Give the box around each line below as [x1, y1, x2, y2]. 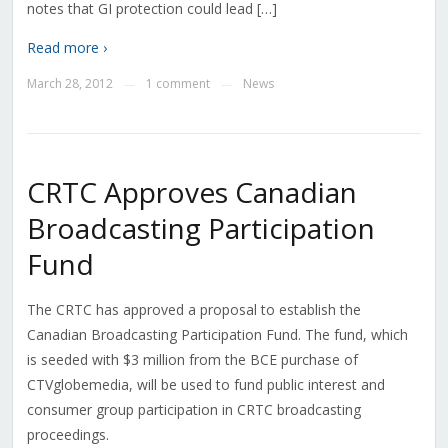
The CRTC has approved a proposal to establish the [26, 300, 361, 320]
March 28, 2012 [26, 75, 113, 93]
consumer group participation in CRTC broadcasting [26, 400, 361, 420]
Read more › [26, 38, 107, 58]
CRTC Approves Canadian [26, 173, 357, 212]
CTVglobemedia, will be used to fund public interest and [26, 375, 385, 395]
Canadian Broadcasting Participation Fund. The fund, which [26, 325, 408, 345]
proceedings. [26, 425, 109, 445]
